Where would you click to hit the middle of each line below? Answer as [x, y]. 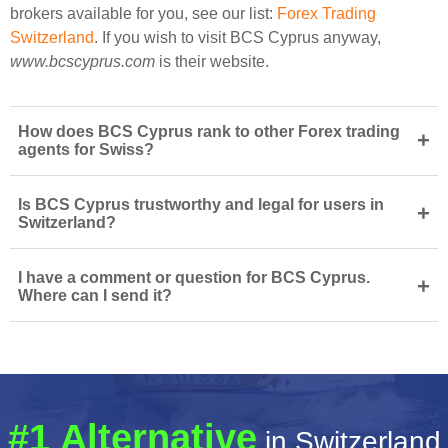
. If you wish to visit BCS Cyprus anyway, [237, 37]
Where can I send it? [95, 295]
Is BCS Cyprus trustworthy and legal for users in [201, 204]
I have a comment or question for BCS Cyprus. [194, 277]
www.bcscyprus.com [82, 61]
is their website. [212, 61]
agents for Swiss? [86, 149]
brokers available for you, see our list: [143, 13]
